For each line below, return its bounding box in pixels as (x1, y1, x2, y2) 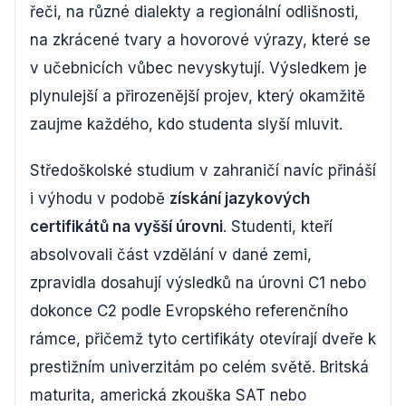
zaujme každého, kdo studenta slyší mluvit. (30, 115, 343, 133)
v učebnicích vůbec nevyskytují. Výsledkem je (30, 59, 367, 77)
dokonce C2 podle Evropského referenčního (30, 302, 348, 320)
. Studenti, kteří (223, 217, 333, 236)
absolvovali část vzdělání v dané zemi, (30, 246, 312, 264)
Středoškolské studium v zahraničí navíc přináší (30, 161, 376, 179)
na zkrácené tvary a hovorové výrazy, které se (30, 31, 371, 49)
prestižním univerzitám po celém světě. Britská (30, 358, 369, 376)
